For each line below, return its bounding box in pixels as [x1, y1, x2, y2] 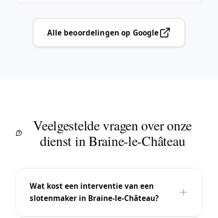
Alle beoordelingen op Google [47, 27, 159, 37]
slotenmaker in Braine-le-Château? [30, 193, 159, 203]
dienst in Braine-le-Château [39, 131, 185, 150]
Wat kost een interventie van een [30, 181, 154, 191]
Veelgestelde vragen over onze [33, 115, 192, 134]
